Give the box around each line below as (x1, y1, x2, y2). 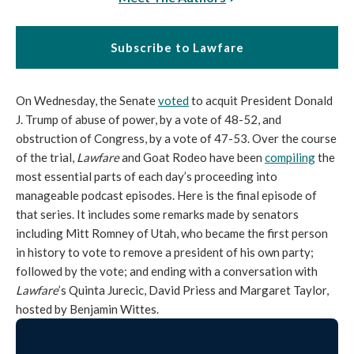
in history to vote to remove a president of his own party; (16, 245, 314, 259)
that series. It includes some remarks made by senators (16, 207, 299, 221)
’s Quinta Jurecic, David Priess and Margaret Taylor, (58, 283, 329, 297)
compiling (265, 150, 315, 164)
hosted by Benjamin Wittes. (16, 302, 159, 316)
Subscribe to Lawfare (110, 40, 244, 55)
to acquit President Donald (189, 93, 333, 107)
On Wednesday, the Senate (16, 93, 158, 107)
